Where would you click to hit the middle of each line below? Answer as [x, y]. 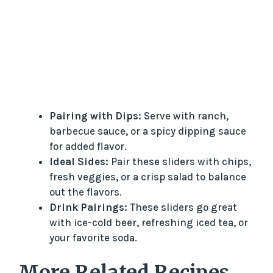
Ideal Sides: [79, 161]
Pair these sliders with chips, [180, 161]
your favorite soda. [93, 237]
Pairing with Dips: [95, 115]
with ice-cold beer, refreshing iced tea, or [149, 222]
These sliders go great [182, 207]
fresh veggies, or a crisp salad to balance [148, 176]
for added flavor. [88, 146]
